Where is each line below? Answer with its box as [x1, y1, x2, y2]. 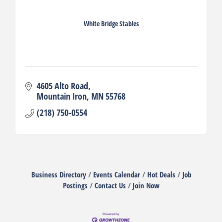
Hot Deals [147, 169, 175, 179]
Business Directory [31, 169, 86, 179]
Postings [62, 180, 88, 190]
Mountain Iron [36, 90, 87, 102]
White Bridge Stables [83, 19, 139, 29]
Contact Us [94, 180, 126, 190]
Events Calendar [93, 169, 140, 179]
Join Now [132, 180, 160, 190]
